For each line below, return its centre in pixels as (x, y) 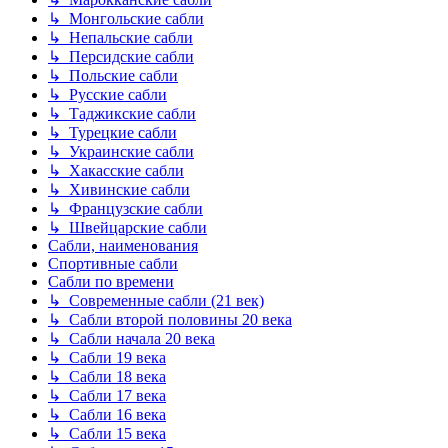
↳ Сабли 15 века (107, 434)
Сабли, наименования (123, 246)
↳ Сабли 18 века (107, 377)
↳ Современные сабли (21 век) (156, 301)
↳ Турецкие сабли (112, 133)
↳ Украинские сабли (121, 152)
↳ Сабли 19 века (107, 358)
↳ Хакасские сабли (116, 171)
